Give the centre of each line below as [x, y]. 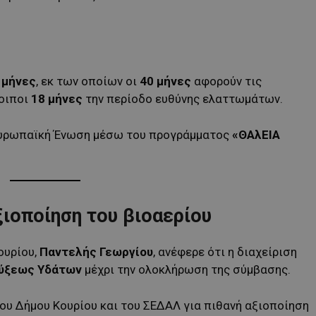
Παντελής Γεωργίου [96, 251]
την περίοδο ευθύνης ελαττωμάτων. [183, 98]
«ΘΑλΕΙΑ [256, 134]
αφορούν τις [226, 81]
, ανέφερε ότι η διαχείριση [225, 251]
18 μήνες [57, 98]
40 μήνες [165, 81]
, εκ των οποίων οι [88, 81]
